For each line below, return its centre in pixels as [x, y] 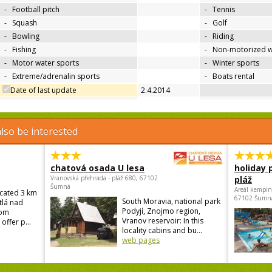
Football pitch [36, 10]
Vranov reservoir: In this [163, 221]
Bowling [26, 36]
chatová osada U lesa [97, 168]
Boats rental [233, 76]
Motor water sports [46, 63]
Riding [223, 36]
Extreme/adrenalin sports [56, 76]
